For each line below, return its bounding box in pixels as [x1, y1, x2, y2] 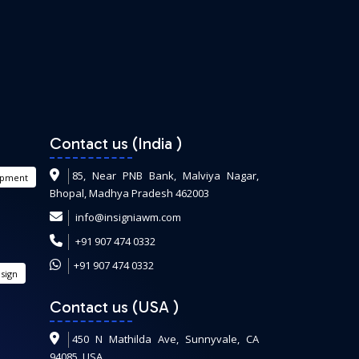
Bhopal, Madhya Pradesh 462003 [49, 186, 209, 200]
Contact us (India [49, 134, 176, 153]
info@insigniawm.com [75, 210, 181, 224]
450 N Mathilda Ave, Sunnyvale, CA [71, 332, 259, 346]
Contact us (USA [49, 297, 173, 317]
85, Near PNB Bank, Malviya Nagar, [71, 168, 259, 183]
